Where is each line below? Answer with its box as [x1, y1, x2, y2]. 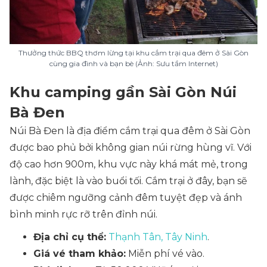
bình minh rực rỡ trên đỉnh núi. [10, 209, 157, 220]
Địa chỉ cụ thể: [33, 231, 106, 243]
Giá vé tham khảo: [33, 248, 126, 259]
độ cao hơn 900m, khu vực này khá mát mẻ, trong [10, 159, 248, 170]
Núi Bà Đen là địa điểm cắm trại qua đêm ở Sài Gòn [10, 125, 250, 136]
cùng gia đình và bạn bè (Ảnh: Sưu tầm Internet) [49, 59, 218, 68]
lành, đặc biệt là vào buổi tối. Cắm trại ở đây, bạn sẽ [10, 175, 247, 187]
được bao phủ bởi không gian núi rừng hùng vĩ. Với [10, 142, 252, 153]
